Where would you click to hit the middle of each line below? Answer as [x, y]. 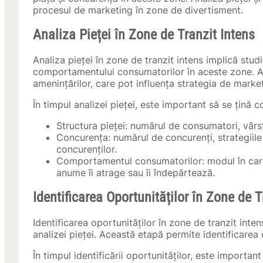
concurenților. [87, 149]
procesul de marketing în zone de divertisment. [138, 10]
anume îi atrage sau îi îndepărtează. [136, 173]
